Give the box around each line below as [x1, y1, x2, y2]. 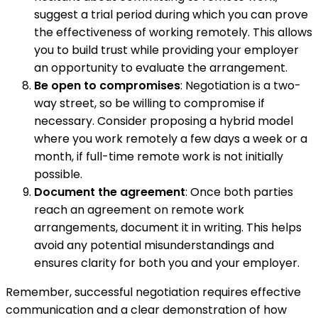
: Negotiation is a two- [180, 77, 301, 94]
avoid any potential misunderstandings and [34, 236, 274, 253]
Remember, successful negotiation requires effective [6, 283, 301, 300]
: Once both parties [185, 183, 293, 200]
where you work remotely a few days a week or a [34, 130, 307, 147]
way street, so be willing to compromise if [34, 94, 265, 111]
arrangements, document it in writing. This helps [34, 219, 302, 236]
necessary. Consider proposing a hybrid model [34, 112, 293, 129]
